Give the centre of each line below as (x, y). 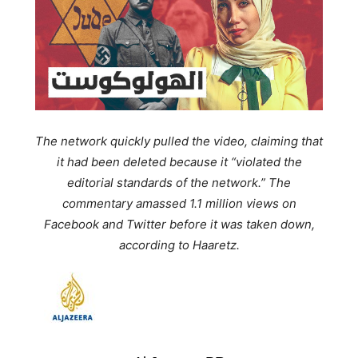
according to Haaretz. (179, 245)
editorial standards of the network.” (166, 183)
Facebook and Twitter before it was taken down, (179, 225)
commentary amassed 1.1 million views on (179, 204)
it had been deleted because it (143, 162)
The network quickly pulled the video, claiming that (179, 141)
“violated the (266, 162)
